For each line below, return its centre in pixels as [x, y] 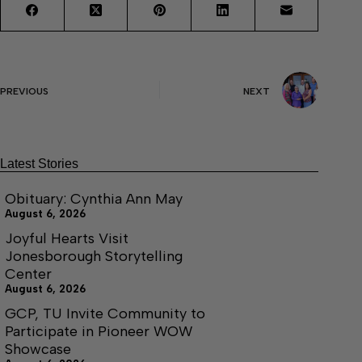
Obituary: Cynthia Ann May [94, 198]
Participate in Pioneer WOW [99, 331]
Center [28, 274]
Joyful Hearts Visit [67, 238]
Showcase [38, 349]
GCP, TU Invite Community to [105, 313]
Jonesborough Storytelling [94, 256]
